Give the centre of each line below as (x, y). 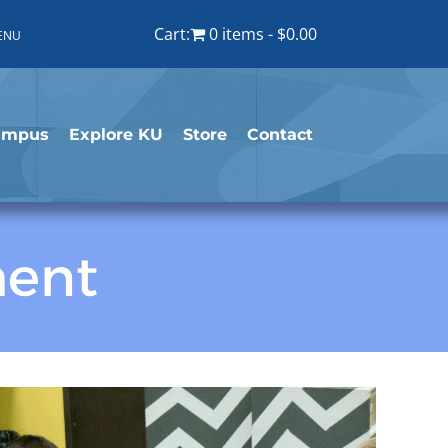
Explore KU (115, 134)
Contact (279, 134)
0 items (236, 34)
